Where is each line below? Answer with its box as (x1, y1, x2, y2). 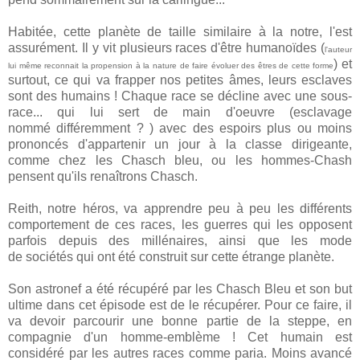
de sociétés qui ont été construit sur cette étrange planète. (8, 250, 334, 264)
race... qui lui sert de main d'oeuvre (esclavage (8, 105, 352, 120)
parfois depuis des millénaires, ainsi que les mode (8, 234, 352, 248)
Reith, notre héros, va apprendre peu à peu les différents (8, 202, 352, 216)
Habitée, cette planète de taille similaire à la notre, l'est (8, 25, 352, 39)
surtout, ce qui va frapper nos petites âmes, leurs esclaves (8, 73, 352, 88)
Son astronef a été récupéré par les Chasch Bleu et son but (8, 282, 352, 297)
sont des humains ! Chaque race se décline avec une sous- (8, 89, 352, 104)
